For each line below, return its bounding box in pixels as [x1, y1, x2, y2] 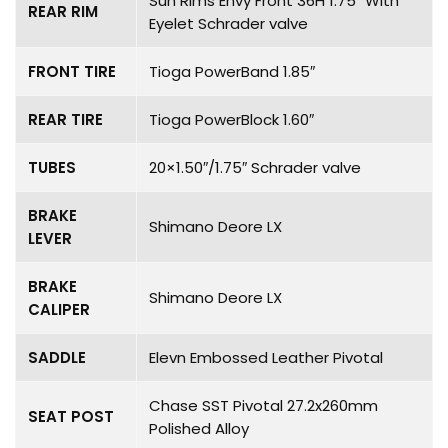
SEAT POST [28, 405, 114, 427]
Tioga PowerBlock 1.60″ [149, 108, 314, 130]
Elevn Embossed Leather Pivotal [149, 346, 383, 368]
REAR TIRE [28, 108, 103, 130]
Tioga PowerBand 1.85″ [149, 60, 315, 82]
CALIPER [28, 298, 90, 320]
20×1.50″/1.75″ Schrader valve [149, 156, 361, 178]
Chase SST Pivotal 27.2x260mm [149, 394, 378, 416]
